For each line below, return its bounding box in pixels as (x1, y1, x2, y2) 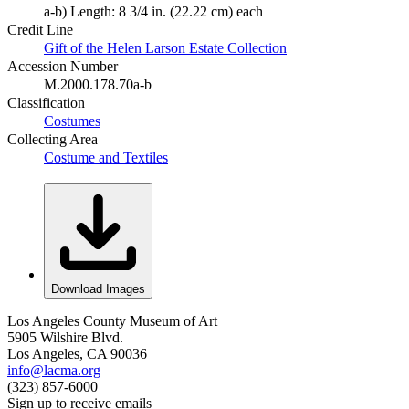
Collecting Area (7, 131, 98, 147)
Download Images (51, 281, 145, 296)
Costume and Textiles (44, 149, 168, 165)
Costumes (44, 112, 100, 129)
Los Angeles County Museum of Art (7, 312, 217, 329)
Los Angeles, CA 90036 (7, 345, 147, 362)
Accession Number (7, 58, 118, 74)
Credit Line (7, 21, 73, 37)
